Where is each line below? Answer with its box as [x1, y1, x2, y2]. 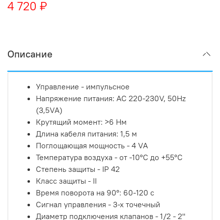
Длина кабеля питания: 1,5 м [36, 129, 137, 138]
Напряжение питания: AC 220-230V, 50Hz [36, 93, 186, 103]
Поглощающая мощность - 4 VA [36, 140, 148, 150]
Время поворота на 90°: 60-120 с [36, 188, 154, 197]
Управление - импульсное [36, 82, 130, 91]
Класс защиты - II [36, 176, 97, 186]
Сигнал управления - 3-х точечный [36, 199, 160, 209]
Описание [7, 48, 53, 60]
